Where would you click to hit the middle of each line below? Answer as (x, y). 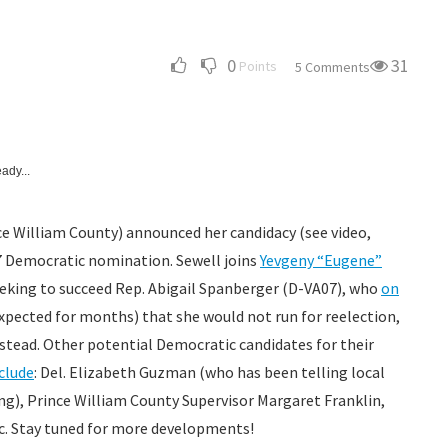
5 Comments (332, 67)
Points (258, 66)
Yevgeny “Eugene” (321, 260)
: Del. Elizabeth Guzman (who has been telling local (209, 372)
